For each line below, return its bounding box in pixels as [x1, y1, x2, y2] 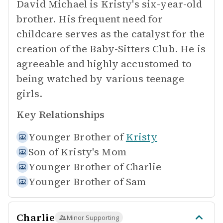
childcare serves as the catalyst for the [16, 27, 205, 41]
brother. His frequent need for [16, 12, 163, 26]
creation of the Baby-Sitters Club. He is [16, 42, 206, 56]
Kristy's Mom [61, 145, 126, 159]
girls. [16, 87, 42, 101]
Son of [28, 145, 58, 159]
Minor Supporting [66, 213, 119, 222]
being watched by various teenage [16, 72, 184, 86]
